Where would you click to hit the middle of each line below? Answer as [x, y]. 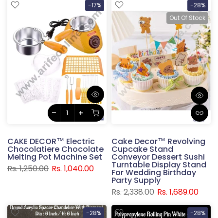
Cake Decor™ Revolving [158, 141]
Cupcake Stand [142, 149]
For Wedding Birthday [154, 172]
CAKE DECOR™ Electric [51, 141]
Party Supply [136, 180]
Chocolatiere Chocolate [55, 149]
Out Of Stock [187, 18]
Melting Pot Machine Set [55, 157]
